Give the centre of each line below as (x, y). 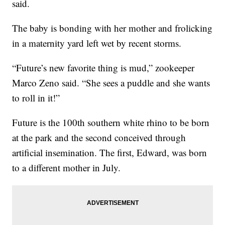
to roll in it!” (36, 98)
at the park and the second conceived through (99, 138)
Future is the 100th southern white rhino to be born (111, 123)
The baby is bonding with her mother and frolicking (113, 28)
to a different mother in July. (67, 168)
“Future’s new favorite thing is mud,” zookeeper (103, 68)
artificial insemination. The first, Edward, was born (110, 153)
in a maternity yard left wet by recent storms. (97, 43)
